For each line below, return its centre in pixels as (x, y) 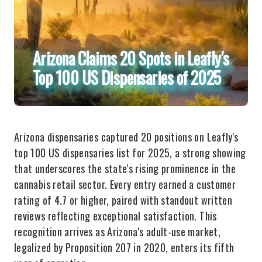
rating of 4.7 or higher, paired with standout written (123, 200)
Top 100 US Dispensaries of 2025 (127, 77)
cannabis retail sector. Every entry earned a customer (125, 184)
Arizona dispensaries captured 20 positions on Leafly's (126, 137)
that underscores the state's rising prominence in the (125, 168)
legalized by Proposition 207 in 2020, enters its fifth (124, 247)
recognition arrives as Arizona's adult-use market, (117, 232)
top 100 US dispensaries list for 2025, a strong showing (130, 153)
